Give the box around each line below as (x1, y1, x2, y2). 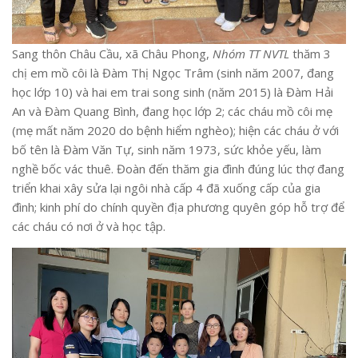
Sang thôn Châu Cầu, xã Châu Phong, (12, 46, 213, 62)
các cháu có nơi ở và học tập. (12, 218, 165, 235)
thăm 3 (289, 46, 331, 62)
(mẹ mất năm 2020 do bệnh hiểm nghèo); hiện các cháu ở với (12, 122, 339, 139)
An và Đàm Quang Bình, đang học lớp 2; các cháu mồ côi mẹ (12, 103, 332, 120)
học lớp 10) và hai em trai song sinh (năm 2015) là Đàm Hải (12, 84, 333, 101)
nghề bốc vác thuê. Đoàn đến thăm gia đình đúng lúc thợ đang (12, 161, 344, 177)
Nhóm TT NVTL (213, 46, 289, 62)
